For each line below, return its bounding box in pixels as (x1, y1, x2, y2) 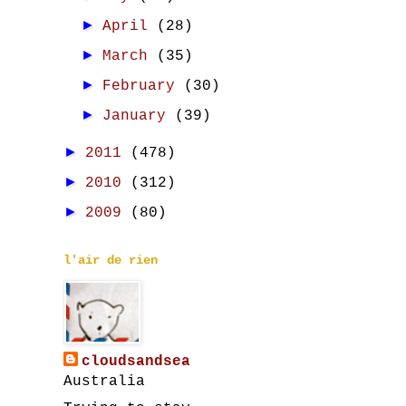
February (102, 78, 185, 94)
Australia (63, 373, 145, 390)
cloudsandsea (82, 353, 190, 370)
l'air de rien (63, 253, 158, 267)
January (102, 108, 176, 124)
